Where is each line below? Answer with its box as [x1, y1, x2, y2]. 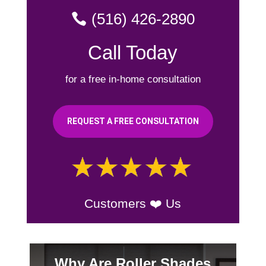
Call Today [88, 41, 178, 64]
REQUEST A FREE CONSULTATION [66, 116, 199, 126]
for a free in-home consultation [65, 73, 201, 85]
